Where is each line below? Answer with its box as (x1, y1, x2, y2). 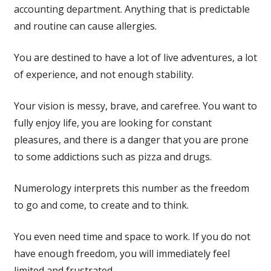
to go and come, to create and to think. (13, 198, 189, 212)
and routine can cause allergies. (13, 19, 157, 33)
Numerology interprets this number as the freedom (13, 181, 249, 195)
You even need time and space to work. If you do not (13, 229, 250, 243)
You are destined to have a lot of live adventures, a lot (13, 50, 257, 64)
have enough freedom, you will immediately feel (13, 246, 230, 260)
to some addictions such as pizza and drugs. (13, 149, 212, 163)
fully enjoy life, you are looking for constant (13, 116, 212, 129)
